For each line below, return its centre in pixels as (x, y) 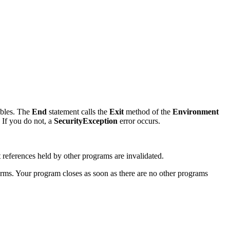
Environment (196, 112)
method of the (148, 112)
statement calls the (78, 112)
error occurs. (139, 121)
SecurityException (86, 121)
